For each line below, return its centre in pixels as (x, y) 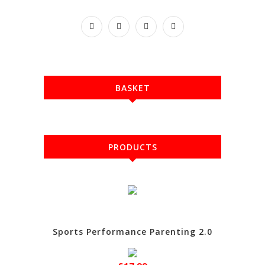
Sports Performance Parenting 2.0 (132, 232)
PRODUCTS (132, 147)
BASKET (132, 88)
